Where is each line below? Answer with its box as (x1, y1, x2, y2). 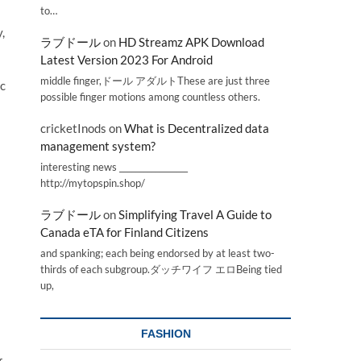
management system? (40, 139, 156, 154)
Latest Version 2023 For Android (40, 52, 213, 68)
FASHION (140, 327, 191, 340)
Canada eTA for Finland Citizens (40, 225, 209, 240)
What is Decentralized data (124, 121, 269, 136)
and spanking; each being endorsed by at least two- (40, 247, 275, 259)
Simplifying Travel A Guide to (118, 207, 272, 222)
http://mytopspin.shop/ (40, 176, 145, 189)
